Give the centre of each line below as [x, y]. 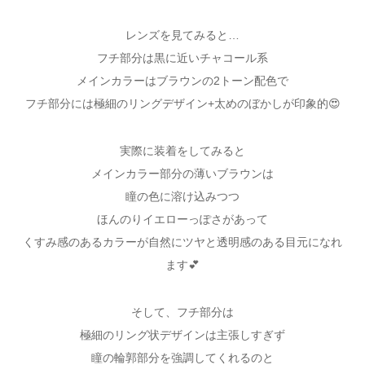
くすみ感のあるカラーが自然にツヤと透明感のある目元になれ [182, 242]
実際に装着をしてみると [182, 151]
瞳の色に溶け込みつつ [182, 197]
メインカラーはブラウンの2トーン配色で [182, 80]
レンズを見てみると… [182, 35]
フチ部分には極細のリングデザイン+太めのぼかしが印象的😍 [182, 103]
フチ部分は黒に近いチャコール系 [182, 57]
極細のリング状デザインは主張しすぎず [182, 335]
